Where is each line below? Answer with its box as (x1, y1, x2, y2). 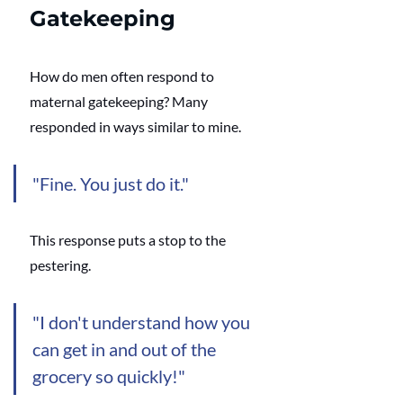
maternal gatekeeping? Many (30, 93, 210, 111)
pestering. (30, 256, 91, 274)
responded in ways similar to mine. (30, 118, 244, 136)
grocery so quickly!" (32, 365, 185, 388)
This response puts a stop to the (30, 231, 228, 249)
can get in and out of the (32, 338, 219, 361)
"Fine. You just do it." (32, 173, 193, 195)
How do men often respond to (30, 67, 217, 85)
